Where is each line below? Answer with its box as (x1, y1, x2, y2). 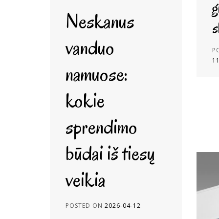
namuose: (66, 61, 128, 88)
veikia (66, 166, 106, 193)
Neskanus (66, 8, 134, 35)
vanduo (66, 34, 114, 61)
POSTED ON (66, 201, 105, 210)
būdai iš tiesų (66, 140, 155, 167)
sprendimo (66, 113, 137, 140)
